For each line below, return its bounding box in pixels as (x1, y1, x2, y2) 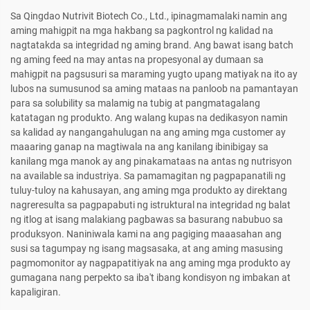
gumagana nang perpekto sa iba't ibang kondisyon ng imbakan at (10, 272, 291, 284)
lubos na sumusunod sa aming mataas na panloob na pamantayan (10, 83, 298, 95)
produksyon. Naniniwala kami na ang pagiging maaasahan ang (10, 228, 282, 240)
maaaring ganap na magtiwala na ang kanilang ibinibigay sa (10, 141, 268, 153)
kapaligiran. (10, 286, 61, 298)
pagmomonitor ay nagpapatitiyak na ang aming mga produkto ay (10, 257, 291, 269)
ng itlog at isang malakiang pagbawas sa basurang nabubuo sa (10, 214, 283, 226)
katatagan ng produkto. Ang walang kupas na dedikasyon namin (10, 112, 288, 124)
